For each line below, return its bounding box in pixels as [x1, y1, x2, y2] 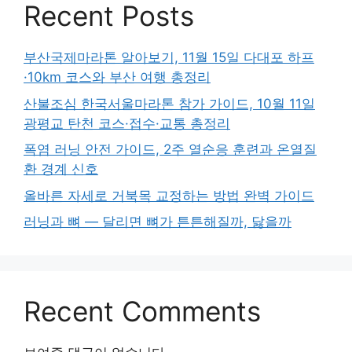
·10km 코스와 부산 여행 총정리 [24, 69, 211, 86]
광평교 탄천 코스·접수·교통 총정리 [24, 115, 230, 131]
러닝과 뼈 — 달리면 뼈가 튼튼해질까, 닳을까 [24, 214, 291, 230]
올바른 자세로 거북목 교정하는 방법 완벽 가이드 [24, 187, 314, 203]
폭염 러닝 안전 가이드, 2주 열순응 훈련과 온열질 [24, 141, 317, 158]
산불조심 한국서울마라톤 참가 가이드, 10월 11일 [24, 95, 315, 112]
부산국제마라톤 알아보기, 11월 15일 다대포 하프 [24, 49, 314, 66]
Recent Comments [24, 295, 261, 328]
